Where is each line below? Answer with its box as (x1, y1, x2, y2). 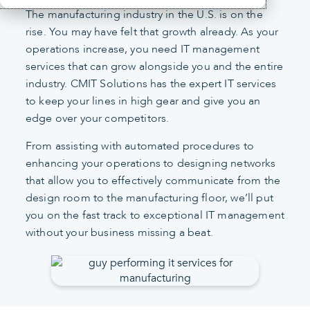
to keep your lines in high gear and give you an (26, 93, 261, 109)
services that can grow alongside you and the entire (26, 59, 284, 74)
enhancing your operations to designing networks (26, 156, 276, 171)
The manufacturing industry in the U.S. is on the (26, 7, 263, 22)
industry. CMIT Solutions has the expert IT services (26, 76, 277, 91)
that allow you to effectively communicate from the (26, 173, 281, 188)
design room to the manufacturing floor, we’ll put (26, 190, 273, 206)
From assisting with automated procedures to (26, 138, 254, 154)
